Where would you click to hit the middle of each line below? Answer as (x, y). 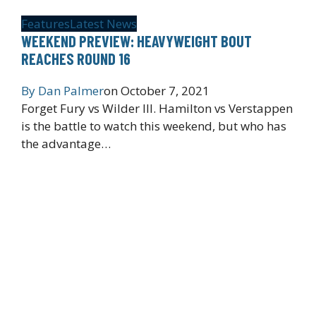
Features (45, 23)
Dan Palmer (71, 90)
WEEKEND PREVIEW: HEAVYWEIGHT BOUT (136, 41)
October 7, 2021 (165, 90)
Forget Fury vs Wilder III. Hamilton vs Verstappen (157, 108)
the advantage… (66, 143)
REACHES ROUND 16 (76, 58)
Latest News (103, 23)
